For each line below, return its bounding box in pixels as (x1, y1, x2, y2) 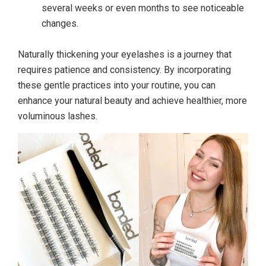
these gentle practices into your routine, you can (18, 79, 216, 91)
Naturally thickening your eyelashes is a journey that (18, 48, 232, 60)
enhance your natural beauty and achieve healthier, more (18, 94, 247, 106)
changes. (42, 17, 78, 29)
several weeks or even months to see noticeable (42, 2, 244, 14)
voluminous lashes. (18, 110, 100, 122)
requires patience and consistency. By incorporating (18, 64, 231, 75)
